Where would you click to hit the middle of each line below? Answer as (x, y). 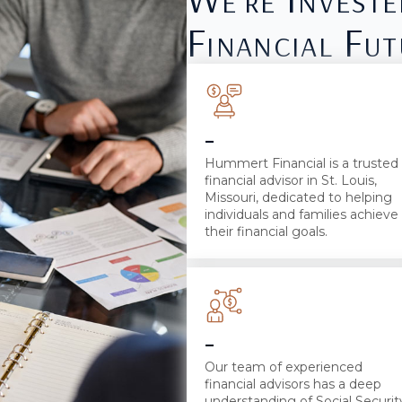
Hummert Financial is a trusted (301, 163)
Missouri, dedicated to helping (298, 197)
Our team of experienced (284, 367)
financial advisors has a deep (293, 384)
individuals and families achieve (301, 214)
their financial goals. (266, 231)
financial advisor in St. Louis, (291, 180)
